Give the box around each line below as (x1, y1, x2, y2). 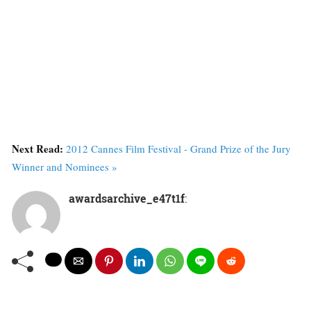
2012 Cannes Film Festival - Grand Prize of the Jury (66, 141, 291, 155)
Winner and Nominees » (12, 159, 117, 174)
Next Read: (12, 140, 66, 156)
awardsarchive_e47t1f (69, 190, 185, 205)
